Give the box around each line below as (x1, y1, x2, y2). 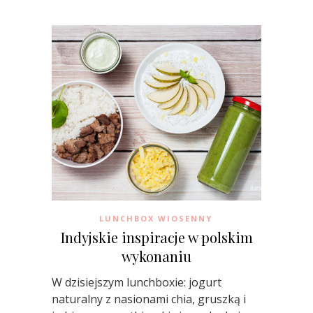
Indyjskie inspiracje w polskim (60, 227, 253, 247)
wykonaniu (122, 246, 191, 265)
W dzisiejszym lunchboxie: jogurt (52, 274, 221, 290)
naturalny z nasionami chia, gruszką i (52, 291, 246, 307)
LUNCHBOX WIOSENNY (99, 212, 212, 224)
